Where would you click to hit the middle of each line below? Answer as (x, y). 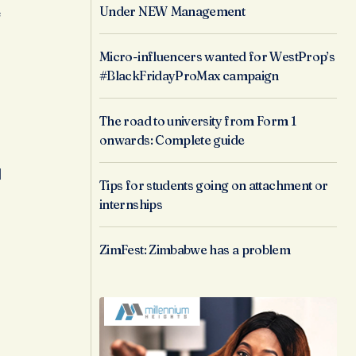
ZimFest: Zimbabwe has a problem (195, 250)
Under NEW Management (172, 12)
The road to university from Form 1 (198, 121)
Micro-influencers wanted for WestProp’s (217, 57)
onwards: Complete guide (172, 140)
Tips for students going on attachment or (214, 186)
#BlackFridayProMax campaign (189, 76)
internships (131, 205)
